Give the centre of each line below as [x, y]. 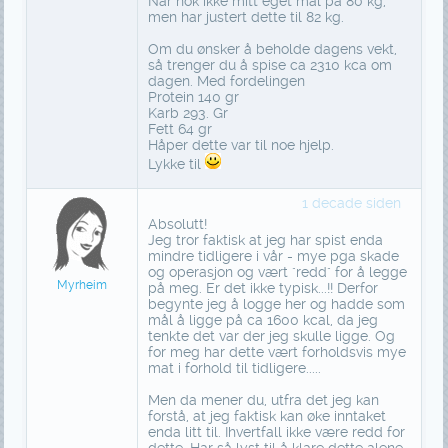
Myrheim [81, 285]
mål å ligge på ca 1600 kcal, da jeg [262, 320]
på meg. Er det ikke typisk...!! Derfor [262, 288]
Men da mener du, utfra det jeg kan [263, 400]
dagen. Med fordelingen [226, 81]
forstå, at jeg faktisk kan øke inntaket [266, 416]
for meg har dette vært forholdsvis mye [276, 352]
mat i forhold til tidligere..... [234, 368]
